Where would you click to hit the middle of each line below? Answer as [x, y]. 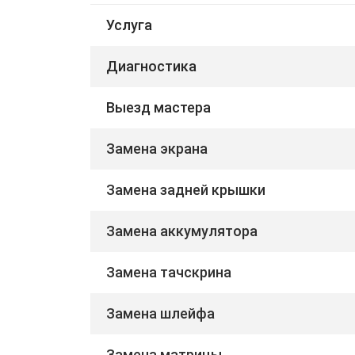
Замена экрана [157, 148]
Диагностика [151, 66]
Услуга [129, 25]
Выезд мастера [158, 107]
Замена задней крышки [186, 189]
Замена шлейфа [160, 313]
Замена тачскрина [169, 272]
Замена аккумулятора [182, 231]
